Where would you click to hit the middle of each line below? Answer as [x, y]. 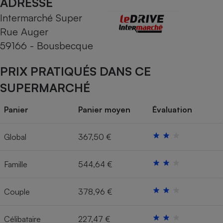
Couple [17, 192]
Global [15, 137]
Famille [16, 165]
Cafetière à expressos [170, 17]
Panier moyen [104, 110]
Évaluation [172, 110]
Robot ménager [170, 117]
